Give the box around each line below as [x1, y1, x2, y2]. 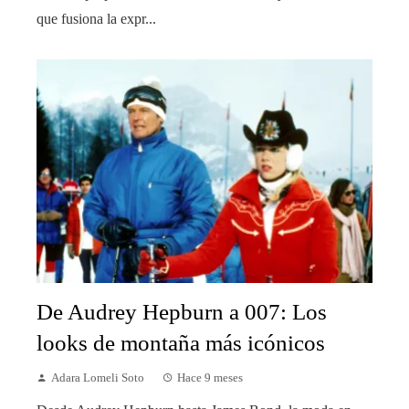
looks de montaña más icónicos [37, 330, 325, 356]
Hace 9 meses [177, 372, 243, 385]
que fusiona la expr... [37, 10, 156, 26]
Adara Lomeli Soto [51, 372, 144, 385]
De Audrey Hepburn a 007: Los [37, 299, 327, 325]
